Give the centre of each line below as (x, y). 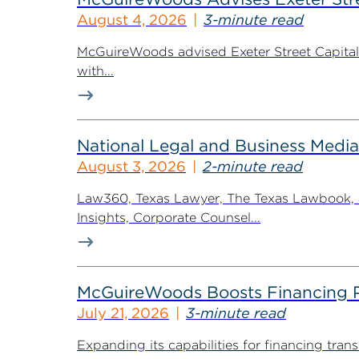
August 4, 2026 (132, 20)
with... (95, 71)
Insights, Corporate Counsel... (169, 218)
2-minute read (253, 166)
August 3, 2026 (131, 166)
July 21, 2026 (123, 313)
